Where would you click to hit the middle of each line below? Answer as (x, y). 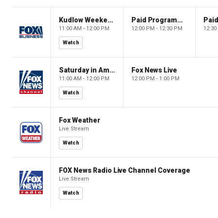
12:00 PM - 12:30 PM (157, 28)
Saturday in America (112, 70)
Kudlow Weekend (110, 20)
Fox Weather (80, 120)
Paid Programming (180, 20)
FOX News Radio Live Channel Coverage (125, 170)
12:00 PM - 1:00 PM (155, 78)
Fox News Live (154, 70)
